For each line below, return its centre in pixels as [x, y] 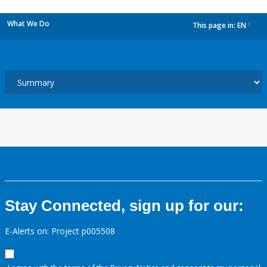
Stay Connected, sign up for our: [124, 206]
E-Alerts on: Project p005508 [60, 231]
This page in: [215, 26]
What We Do [28, 24]
